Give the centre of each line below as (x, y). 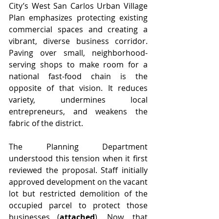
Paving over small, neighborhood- (78, 53)
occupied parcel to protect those (78, 205)
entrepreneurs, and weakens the (78, 111)
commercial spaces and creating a (78, 29)
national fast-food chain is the (78, 76)
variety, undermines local (78, 99)
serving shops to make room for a (78, 64)
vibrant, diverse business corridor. (78, 41)
